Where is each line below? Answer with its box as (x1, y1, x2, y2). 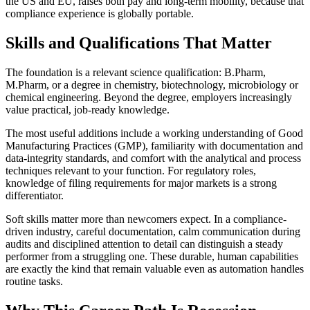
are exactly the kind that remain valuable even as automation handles (6, 263, 304, 275)
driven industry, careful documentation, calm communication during (6, 226, 300, 238)
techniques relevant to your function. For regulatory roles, (6, 165, 256, 177)
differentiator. (6, 190, 64, 202)
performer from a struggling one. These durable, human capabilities (6, 250, 298, 263)
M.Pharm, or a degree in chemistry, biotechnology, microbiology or (6, 79, 298, 91)
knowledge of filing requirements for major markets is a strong (6, 177, 277, 190)
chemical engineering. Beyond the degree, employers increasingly (6, 91, 292, 104)
